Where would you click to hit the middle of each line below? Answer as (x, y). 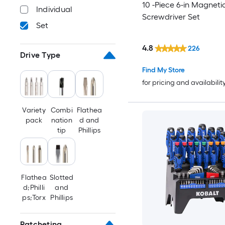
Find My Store (163, 70)
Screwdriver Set (171, 17)
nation (62, 121)
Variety (34, 110)
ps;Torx (34, 198)
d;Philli (34, 188)
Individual (54, 9)
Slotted (62, 178)
